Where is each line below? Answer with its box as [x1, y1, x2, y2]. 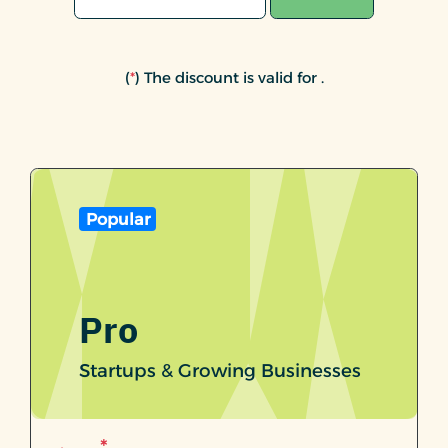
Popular [85, 209, 150, 230]
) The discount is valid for [134, 67, 321, 87]
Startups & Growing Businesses [79, 359, 361, 383]
